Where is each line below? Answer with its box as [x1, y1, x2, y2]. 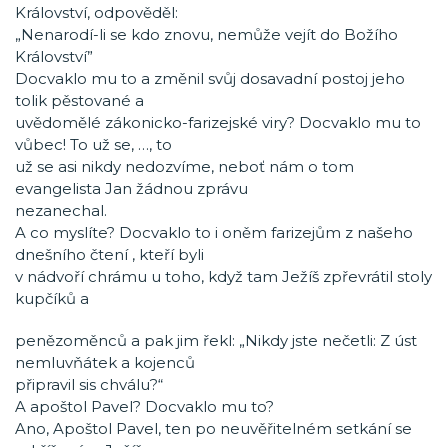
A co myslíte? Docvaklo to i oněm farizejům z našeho [15, 223, 413, 242]
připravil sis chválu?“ [15, 375, 163, 394]
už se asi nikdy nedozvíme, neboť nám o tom [15, 157, 354, 176]
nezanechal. [15, 201, 107, 220]
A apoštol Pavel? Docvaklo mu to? [15, 397, 274, 416]
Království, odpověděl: [15, 3, 178, 22]
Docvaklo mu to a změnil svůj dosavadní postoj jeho [15, 69, 405, 88]
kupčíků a [15, 289, 89, 308]
